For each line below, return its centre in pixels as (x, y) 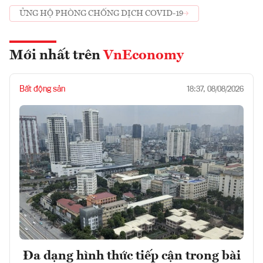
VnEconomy (144, 55)
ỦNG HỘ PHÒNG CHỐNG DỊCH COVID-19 (101, 14)
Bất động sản (42, 89)
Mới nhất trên (56, 55)
